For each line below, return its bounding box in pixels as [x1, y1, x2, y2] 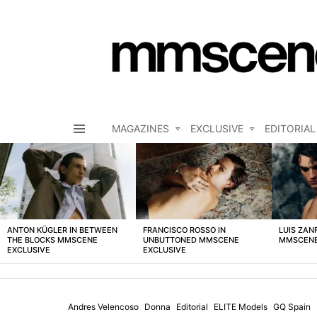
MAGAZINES [112, 122, 169, 135]
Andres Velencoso [68, 301, 139, 313]
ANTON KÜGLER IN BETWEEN [7, 225, 117, 236]
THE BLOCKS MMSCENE [7, 235, 98, 246]
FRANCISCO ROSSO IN [143, 225, 226, 236]
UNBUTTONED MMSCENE [143, 235, 239, 246]
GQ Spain [273, 301, 311, 313]
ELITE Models [214, 301, 267, 313]
